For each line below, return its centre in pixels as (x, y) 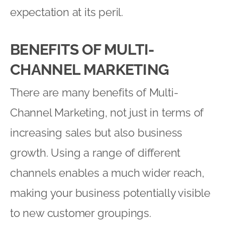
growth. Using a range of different (95, 152)
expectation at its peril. (67, 12)
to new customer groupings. (81, 213)
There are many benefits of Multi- (94, 92)
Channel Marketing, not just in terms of (107, 112)
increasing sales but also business (96, 132)
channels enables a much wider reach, (107, 173)
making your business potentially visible (110, 193)
